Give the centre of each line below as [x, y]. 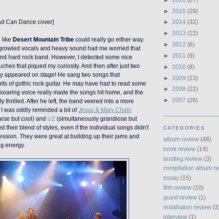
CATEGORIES [184, 128]
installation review [187, 207]
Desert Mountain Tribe [43, 40]
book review [179, 149]
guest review [180, 197]
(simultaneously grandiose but [96, 119]
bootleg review [183, 158]
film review [177, 188]
